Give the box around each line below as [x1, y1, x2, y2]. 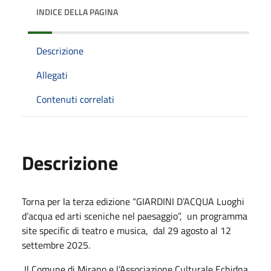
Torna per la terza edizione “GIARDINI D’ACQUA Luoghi [22, 194, 244, 209]
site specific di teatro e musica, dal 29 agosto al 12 [22, 223, 231, 238]
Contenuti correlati [36, 92, 114, 107]
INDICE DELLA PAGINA [36, 5, 118, 19]
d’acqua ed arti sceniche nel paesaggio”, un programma [22, 209, 247, 224]
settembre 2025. [22, 238, 90, 253]
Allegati [36, 68, 68, 83]
